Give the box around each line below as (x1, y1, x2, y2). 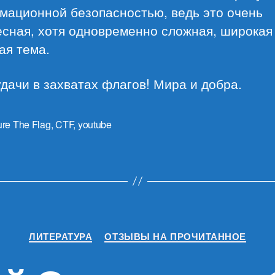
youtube (77, 117, 112, 131)
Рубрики (137, 222, 179, 239)
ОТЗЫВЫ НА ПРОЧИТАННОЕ (104, 229, 247, 243)
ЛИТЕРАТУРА (28, 229, 93, 243)
